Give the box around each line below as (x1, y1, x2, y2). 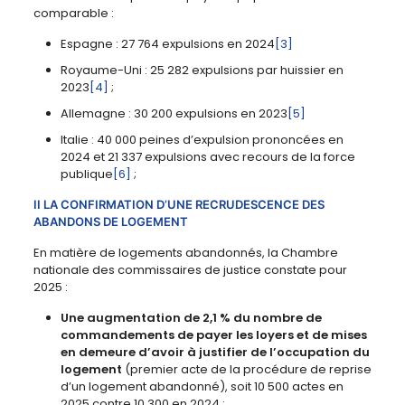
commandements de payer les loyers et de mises (60, 326, 367, 344)
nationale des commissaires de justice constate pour (33, 261, 347, 279)
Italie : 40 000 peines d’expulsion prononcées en (60, 131, 344, 149)
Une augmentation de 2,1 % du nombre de (60, 309, 322, 327)
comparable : (33, 5, 114, 23)
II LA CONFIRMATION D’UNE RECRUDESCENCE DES (33, 197, 325, 212)
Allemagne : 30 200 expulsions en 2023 (60, 105, 287, 123)
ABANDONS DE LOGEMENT (33, 214, 188, 230)
